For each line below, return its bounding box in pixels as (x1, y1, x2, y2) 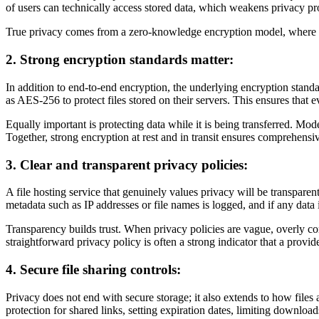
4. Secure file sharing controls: (6, 262, 181, 277)
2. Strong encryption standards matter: (6, 52, 234, 68)
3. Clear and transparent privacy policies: (6, 157, 248, 172)
